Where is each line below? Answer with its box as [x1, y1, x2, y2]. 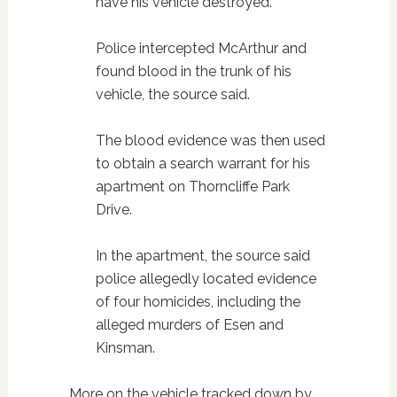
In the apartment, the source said [95, 247, 310, 265]
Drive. [95, 201, 132, 219]
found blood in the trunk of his [95, 63, 292, 81]
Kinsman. [95, 339, 155, 357]
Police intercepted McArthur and [95, 40, 307, 58]
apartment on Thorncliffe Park [95, 178, 290, 196]
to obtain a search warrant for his [95, 155, 310, 173]
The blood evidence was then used [95, 132, 325, 150]
